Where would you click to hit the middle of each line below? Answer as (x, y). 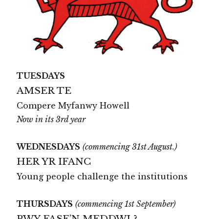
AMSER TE (44, 90)
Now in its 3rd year (51, 119)
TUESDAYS (41, 76)
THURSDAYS (45, 204)
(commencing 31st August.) (130, 146)
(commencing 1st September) (126, 204)
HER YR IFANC (54, 161)
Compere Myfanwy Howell (73, 105)
